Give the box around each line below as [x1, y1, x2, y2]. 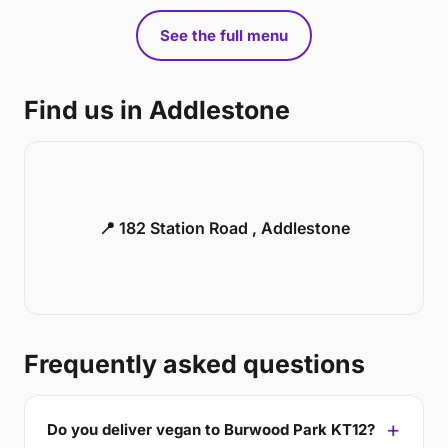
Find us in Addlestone [24, 95, 290, 125]
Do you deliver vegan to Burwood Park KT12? [47, 419, 375, 439]
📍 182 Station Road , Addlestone [98, 218, 350, 238]
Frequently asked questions [24, 349, 365, 379]
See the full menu [160, 26, 288, 45]
